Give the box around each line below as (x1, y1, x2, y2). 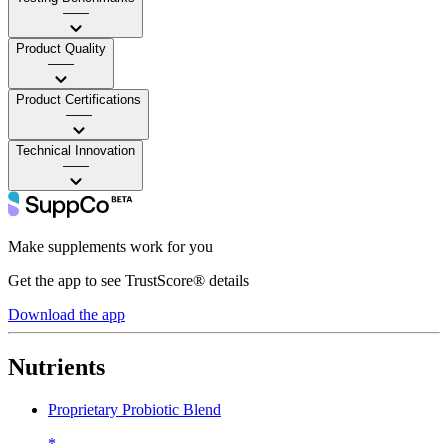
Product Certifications (16, 91, 141, 107)
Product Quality (16, 40, 106, 56)
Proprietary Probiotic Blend (48, 400, 221, 418)
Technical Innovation (16, 142, 135, 158)
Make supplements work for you (8, 237, 213, 255)
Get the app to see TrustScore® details (8, 271, 249, 289)
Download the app (8, 305, 125, 323)
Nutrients (8, 353, 105, 380)
